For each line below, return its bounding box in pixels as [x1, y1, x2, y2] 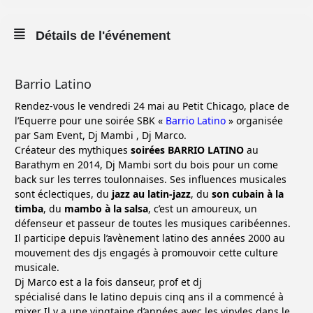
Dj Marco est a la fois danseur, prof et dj [15, 275, 202, 289]
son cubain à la [212, 187, 284, 201]
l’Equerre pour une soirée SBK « [15, 114, 166, 127]
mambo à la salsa [64, 202, 148, 215]
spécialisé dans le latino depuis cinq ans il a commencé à [15, 290, 284, 303]
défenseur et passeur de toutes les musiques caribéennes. [15, 217, 291, 230]
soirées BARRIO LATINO [131, 143, 244, 156]
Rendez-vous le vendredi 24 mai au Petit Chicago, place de [15, 99, 289, 112]
